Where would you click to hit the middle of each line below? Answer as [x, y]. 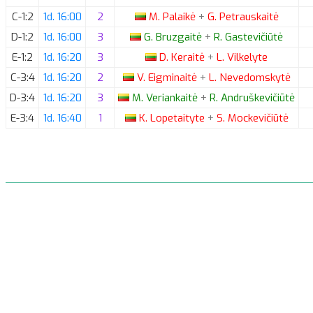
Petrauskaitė [247, 16]
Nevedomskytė [253, 77]
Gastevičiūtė [253, 37]
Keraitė [188, 57]
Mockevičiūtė [256, 118]
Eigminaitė [172, 77]
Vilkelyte [246, 57]
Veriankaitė [172, 97]
